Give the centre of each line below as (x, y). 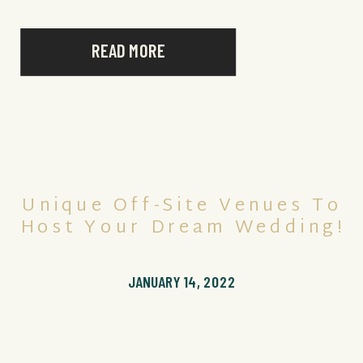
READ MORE (128, 50)
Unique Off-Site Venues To (182, 207)
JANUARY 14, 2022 (181, 282)
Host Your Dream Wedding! (182, 228)
